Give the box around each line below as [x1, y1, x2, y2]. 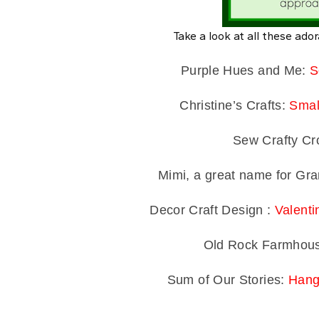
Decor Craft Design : [150, 203, 275, 217]
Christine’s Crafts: [179, 98, 290, 113]
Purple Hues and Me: [180, 63, 310, 78]
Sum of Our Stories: [167, 273, 288, 287]
